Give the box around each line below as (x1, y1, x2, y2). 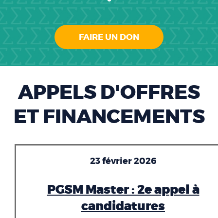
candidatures (81, 198, 165, 215)
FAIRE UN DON (79, 31, 139, 42)
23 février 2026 (90, 155, 156, 167)
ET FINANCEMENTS (13, 107, 205, 127)
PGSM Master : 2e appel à (47, 181, 200, 198)
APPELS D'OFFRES (18, 83, 200, 103)
